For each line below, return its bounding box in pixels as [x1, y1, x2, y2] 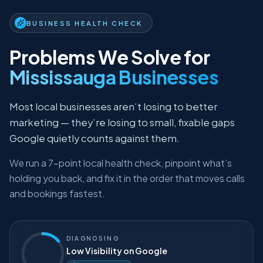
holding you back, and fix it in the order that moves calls [9, 187, 245, 200]
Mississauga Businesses [9, 80, 218, 104]
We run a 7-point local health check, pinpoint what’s [9, 172, 232, 185]
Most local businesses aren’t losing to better [9, 116, 217, 129]
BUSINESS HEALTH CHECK [26, 34, 143, 43]
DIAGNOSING [66, 251, 119, 258]
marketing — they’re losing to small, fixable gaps [9, 131, 235, 144]
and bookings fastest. [9, 203, 105, 215]
